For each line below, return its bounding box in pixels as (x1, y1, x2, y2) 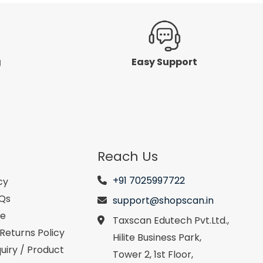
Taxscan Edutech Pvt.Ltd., (113, 213, 229, 227)
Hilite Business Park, (113, 230, 201, 244)
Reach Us (97, 147, 158, 166)
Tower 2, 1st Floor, (113, 247, 193, 261)
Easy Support (131, 55, 197, 69)
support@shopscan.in (113, 193, 214, 207)
